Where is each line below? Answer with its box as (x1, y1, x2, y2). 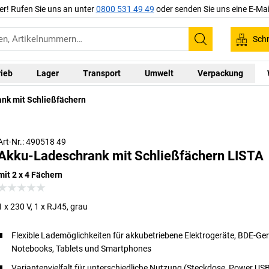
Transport (83, 68, 121, 78)
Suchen (199, 40, 240, 55)
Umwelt (145, 68, 174, 78)
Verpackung (198, 68, 243, 78)
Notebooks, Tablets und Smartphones (11, 243, 152, 253)
